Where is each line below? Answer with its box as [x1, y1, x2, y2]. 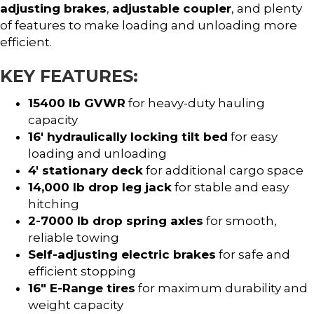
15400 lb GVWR [28, 95, 125, 110]
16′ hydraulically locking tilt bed [28, 129, 228, 144]
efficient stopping [28, 264, 136, 278]
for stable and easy [172, 179, 289, 194]
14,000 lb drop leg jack [28, 179, 172, 194]
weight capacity [28, 297, 123, 312]
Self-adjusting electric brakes [28, 247, 216, 261]
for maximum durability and [135, 280, 308, 295]
